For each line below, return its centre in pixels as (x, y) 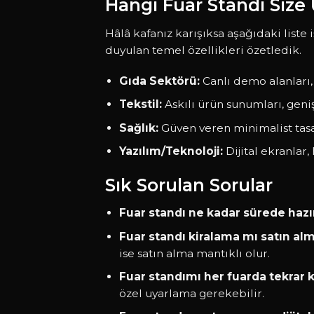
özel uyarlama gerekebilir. (191, 294)
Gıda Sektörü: (159, 81)
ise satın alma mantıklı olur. (194, 253)
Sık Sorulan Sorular (189, 185)
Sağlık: (138, 128)
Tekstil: (140, 104)
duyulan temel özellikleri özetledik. (203, 50)
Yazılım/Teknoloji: (171, 151)
